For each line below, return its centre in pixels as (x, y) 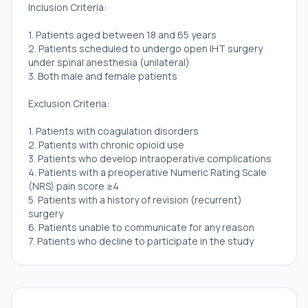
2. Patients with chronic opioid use (106, 145)
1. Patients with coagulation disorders (113, 131)
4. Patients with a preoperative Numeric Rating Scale (147, 172)
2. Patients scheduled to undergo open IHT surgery (145, 48)
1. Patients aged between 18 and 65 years (122, 35)
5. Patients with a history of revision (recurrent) (135, 200)
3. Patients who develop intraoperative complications (150, 158)
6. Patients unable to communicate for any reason (141, 227)
